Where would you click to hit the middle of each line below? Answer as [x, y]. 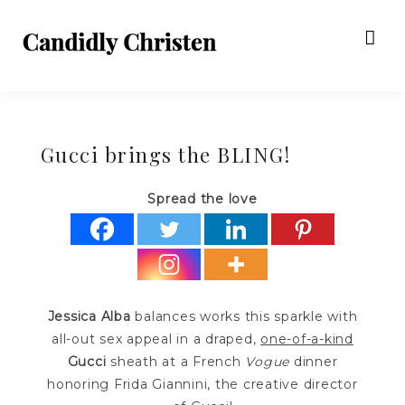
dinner [314, 362]
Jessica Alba [89, 316]
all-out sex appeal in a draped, [156, 339]
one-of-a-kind [307, 339]
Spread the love [202, 199]
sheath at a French [176, 362]
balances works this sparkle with [244, 316]
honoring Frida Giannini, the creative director [202, 384]
